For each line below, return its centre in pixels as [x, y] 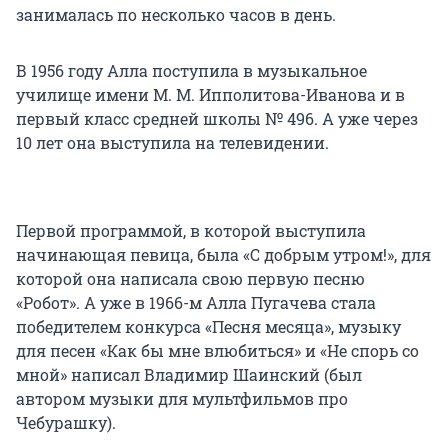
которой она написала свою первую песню [190, 279]
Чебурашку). [66, 423]
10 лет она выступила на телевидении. [172, 143]
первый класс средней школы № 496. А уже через [217, 119]
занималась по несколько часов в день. [176, 15]
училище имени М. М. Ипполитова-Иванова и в [210, 95]
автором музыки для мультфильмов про [182, 399]
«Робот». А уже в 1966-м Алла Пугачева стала [196, 303]
